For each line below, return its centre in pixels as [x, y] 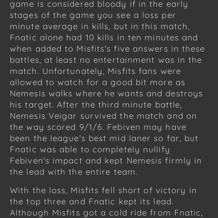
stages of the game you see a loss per [93, 15]
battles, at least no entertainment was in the [106, 59]
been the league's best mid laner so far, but [104, 138]
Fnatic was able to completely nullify [90, 149]
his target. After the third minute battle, [96, 104]
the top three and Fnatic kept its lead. [92, 201]
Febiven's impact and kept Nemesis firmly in [106, 160]
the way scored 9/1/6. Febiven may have [98, 127]
